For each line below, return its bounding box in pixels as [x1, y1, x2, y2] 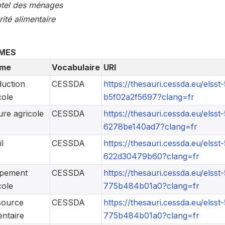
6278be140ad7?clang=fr [103, 122, 197, 132]
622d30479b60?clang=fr [103, 151, 199, 162]
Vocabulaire [51, 62, 100, 73]
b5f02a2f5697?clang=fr [103, 92, 194, 102]
